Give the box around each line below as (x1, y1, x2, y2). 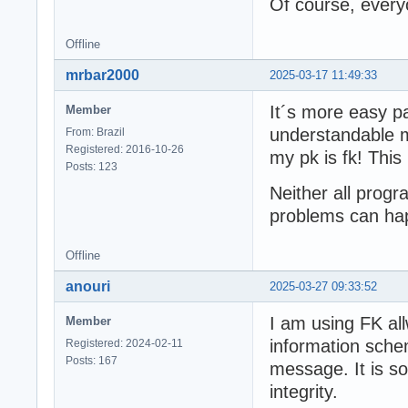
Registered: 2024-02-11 (66, 337, 183, 351)
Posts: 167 (66, 354, 117, 368)
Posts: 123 (66, 160, 117, 174)
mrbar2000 (66, 67, 139, 84)
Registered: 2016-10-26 (66, 143, 184, 157)
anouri (66, 279, 110, 295)
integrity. (270, 382, 338, 403)
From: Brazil (66, 126, 125, 139)
